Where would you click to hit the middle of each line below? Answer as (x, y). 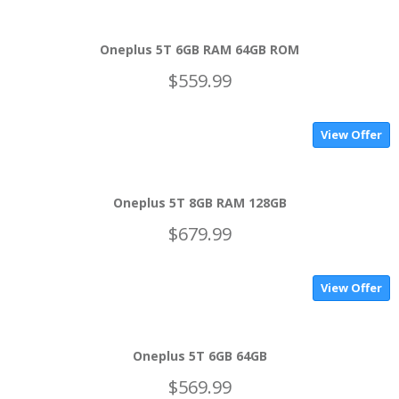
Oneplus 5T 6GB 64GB (199, 356)
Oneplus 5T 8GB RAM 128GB (199, 203)
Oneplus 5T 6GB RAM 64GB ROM (199, 49)
